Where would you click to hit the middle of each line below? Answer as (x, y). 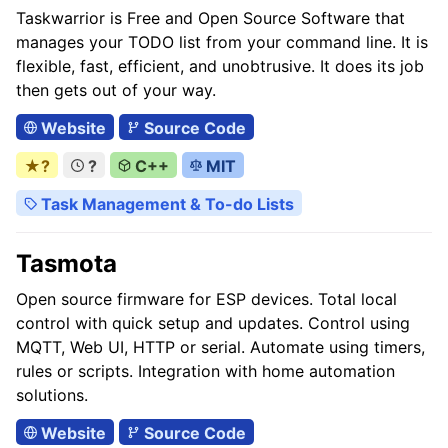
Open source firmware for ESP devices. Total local (206, 299)
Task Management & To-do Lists (165, 204)
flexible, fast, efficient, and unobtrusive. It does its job (220, 66)
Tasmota (66, 263)
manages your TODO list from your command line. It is (222, 42)
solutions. (52, 395)
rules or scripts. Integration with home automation (205, 371)
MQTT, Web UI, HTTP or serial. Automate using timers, (220, 347)
